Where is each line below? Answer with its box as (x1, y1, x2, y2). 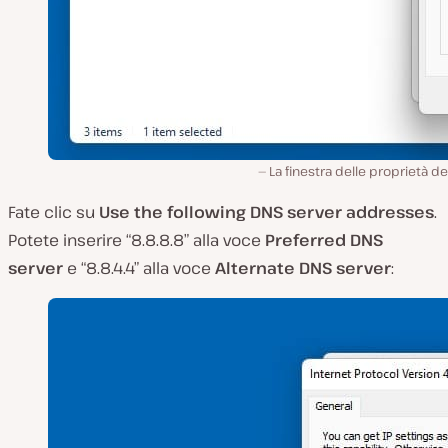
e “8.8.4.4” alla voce (63, 256, 215, 279)
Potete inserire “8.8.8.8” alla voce (8, 228, 265, 251)
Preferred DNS (265, 228, 383, 251)
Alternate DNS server (215, 256, 391, 279)
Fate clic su (8, 200, 99, 223)
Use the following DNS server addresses (99, 200, 434, 223)
